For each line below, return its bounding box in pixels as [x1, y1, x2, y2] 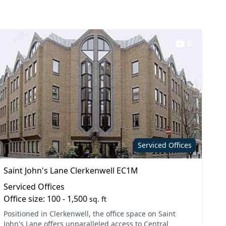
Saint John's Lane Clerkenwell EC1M [3, 165, 138, 176]
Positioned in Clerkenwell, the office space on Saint [3, 209, 176, 218]
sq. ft [89, 194, 106, 204]
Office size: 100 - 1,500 [3, 193, 89, 204]
